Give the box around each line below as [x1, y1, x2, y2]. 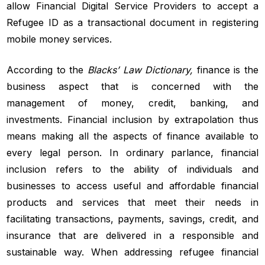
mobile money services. [7, 33, 112, 45]
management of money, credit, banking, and [7, 96, 258, 109]
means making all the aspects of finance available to [7, 130, 258, 142]
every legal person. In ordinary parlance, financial [7, 146, 258, 159]
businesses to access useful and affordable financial [7, 179, 258, 192]
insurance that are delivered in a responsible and [7, 229, 258, 241]
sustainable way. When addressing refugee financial [7, 245, 258, 258]
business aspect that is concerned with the [7, 80, 258, 92]
